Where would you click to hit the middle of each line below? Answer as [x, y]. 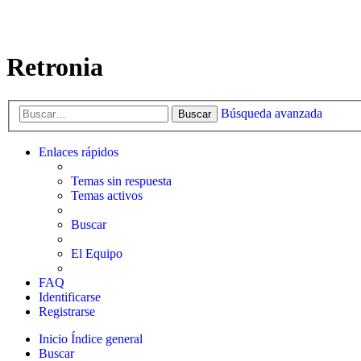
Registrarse [67, 312]
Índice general [107, 339]
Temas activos [107, 196]
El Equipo [97, 254]
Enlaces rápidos [79, 152]
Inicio [53, 339]
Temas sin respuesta [121, 181]
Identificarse [70, 297]
